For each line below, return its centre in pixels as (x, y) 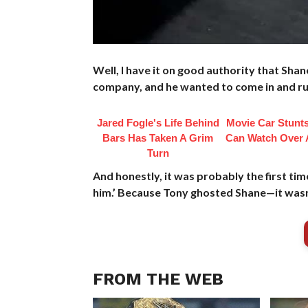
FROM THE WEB (158, 279)
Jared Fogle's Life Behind (158, 123)
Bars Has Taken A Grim (158, 138)
